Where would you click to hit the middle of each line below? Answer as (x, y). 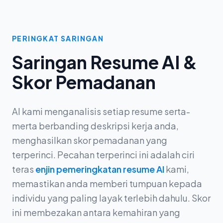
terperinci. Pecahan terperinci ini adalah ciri (103, 155)
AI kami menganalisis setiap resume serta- (101, 111)
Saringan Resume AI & (105, 62)
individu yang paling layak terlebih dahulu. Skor (111, 198)
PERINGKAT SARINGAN (58, 38)
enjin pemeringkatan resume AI (100, 169)
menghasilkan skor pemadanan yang (90, 140)
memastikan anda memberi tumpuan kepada (107, 183)
